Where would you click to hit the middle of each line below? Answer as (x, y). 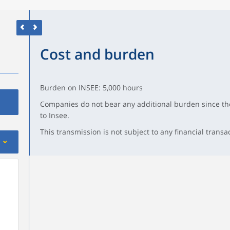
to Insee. (54, 115)
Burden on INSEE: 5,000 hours (91, 88)
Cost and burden (97, 54)
